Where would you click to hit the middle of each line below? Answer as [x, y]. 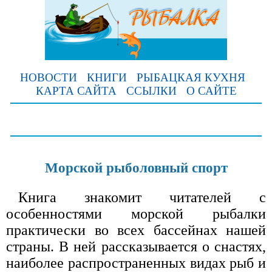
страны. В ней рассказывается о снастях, [136, 247]
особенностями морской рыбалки [136, 214]
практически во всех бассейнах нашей [136, 230]
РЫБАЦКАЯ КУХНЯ [191, 77]
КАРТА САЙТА [76, 91]
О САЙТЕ [211, 91]
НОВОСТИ [48, 77]
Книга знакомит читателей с [142, 198]
